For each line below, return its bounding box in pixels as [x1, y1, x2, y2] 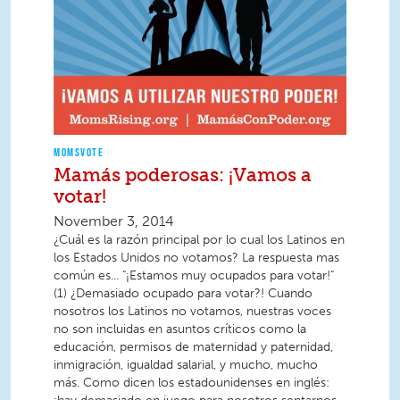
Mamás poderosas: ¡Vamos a [54, 163, 312, 187]
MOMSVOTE [54, 146, 104, 160]
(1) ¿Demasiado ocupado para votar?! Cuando [54, 286, 312, 302]
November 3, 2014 [54, 212, 174, 230]
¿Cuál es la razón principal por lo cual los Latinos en [54, 232, 345, 248]
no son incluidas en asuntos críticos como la [54, 321, 306, 337]
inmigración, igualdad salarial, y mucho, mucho [54, 357, 318, 373]
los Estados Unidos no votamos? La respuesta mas [54, 250, 339, 266]
